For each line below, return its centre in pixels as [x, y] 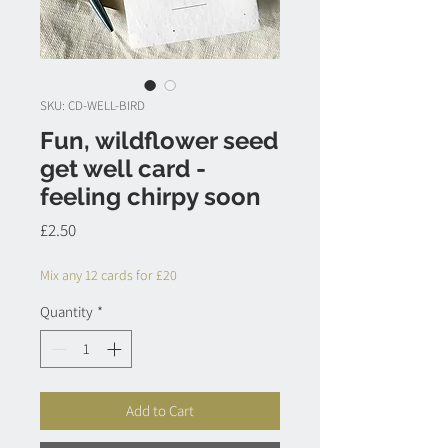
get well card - [123, 168]
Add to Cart [160, 411]
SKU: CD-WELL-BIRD [92, 105]
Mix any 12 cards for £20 [108, 274]
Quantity [66, 311]
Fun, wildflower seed [159, 140]
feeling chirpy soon [150, 196]
